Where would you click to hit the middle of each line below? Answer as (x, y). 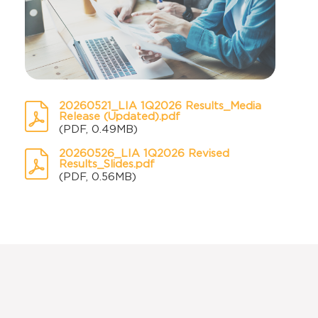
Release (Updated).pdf (120, 117)
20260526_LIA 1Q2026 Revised (144, 154)
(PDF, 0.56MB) (98, 177)
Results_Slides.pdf (107, 164)
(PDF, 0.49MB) (98, 130)
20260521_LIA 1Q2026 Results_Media (160, 106)
